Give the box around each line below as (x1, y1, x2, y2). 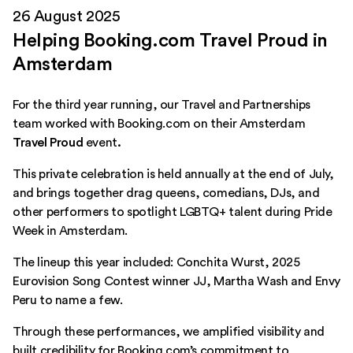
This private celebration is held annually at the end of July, (13, 168, 334, 181)
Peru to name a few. (13, 294, 123, 307)
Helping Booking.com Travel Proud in (13, 32, 329, 51)
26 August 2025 (13, 9, 121, 25)
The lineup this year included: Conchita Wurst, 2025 (13, 256, 300, 269)
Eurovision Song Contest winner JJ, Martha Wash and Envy (13, 275, 341, 288)
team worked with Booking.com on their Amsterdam (13, 117, 306, 131)
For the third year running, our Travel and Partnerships (13, 98, 311, 112)
